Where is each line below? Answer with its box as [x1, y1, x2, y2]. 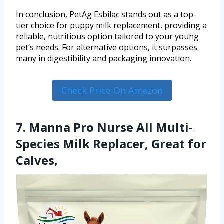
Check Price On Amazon [61, 84, 163, 96]
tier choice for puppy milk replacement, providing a [16, 19, 207, 31]
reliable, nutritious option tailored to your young [16, 30, 199, 42]
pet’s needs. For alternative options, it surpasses [16, 41, 197, 53]
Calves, [16, 151, 58, 168]
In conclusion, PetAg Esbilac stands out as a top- [16, 8, 196, 20]
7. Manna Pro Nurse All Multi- [16, 118, 193, 135]
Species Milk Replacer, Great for [16, 135, 206, 152]
